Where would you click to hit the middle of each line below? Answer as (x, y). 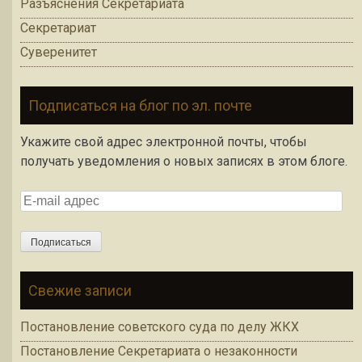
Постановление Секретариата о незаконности (159, 351)
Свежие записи (80, 291)
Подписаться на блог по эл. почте (140, 106)
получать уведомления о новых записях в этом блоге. (184, 162)
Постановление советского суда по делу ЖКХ (160, 327)
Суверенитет (59, 53)
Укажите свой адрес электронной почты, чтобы (164, 142)
